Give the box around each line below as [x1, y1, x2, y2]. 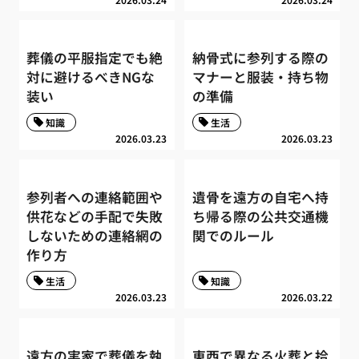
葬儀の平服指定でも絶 [26, 48, 163, 68]
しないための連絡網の [26, 225, 163, 245]
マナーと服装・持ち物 [192, 67, 329, 87]
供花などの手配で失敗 [26, 206, 163, 226]
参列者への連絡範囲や [26, 187, 163, 207]
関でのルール [192, 225, 274, 245]
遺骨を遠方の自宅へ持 [192, 187, 329, 207]
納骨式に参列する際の [192, 48, 329, 68]
